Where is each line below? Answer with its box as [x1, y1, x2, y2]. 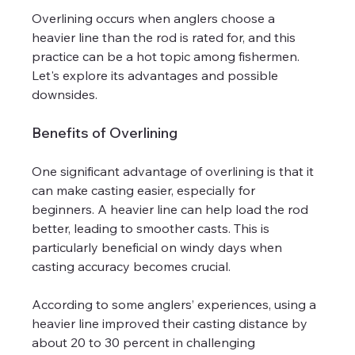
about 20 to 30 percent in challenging [32, 334, 259, 350]
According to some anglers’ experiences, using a [32, 296, 320, 312]
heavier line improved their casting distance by [32, 315, 311, 331]
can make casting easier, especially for [32, 181, 259, 198]
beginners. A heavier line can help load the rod [32, 200, 312, 217]
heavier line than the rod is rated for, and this [32, 29, 300, 45]
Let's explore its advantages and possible [32, 67, 282, 83]
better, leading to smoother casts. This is [32, 219, 273, 236]
